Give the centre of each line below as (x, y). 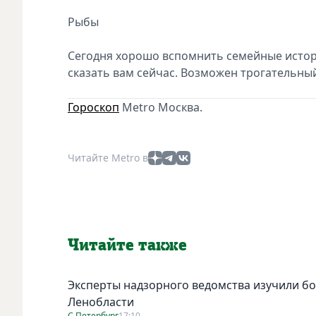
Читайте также (127, 245)
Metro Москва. (161, 107)
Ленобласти (101, 302)
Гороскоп (93, 107)
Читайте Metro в (108, 157)
